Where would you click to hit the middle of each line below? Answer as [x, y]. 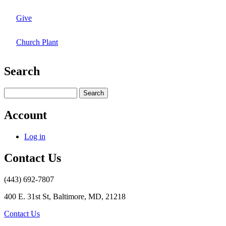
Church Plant [37, 42]
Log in [35, 137]
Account [25, 115]
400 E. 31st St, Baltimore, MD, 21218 [65, 197]
